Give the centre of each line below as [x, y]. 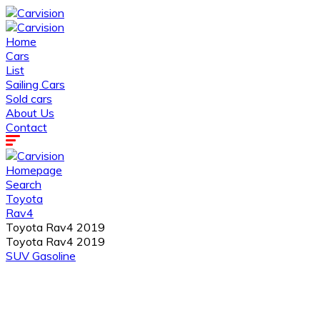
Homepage [34, 170]
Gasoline [54, 256]
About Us [30, 113]
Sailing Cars [35, 84]
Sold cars [29, 99]
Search [24, 184]
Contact [26, 127]
